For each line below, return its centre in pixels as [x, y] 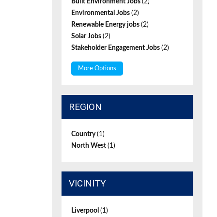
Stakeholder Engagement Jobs [116, 48]
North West [89, 146]
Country [84, 134]
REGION [85, 107]
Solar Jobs [87, 36]
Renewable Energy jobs [106, 25]
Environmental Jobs [101, 13]
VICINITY [87, 183]
